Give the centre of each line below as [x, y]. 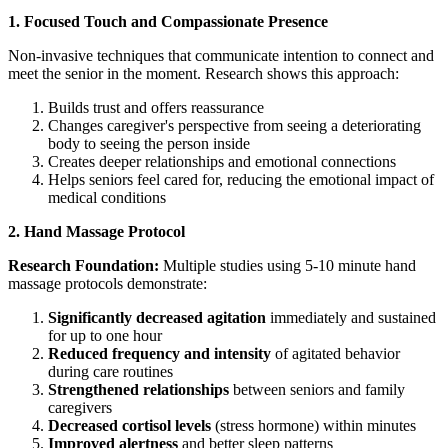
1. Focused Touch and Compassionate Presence [168, 21]
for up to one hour [105, 335]
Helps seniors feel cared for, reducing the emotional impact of [241, 179]
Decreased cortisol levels [129, 425]
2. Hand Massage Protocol [96, 231]
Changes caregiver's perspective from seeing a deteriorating [234, 125]
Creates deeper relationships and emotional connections [222, 161]
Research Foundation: [83, 265]
